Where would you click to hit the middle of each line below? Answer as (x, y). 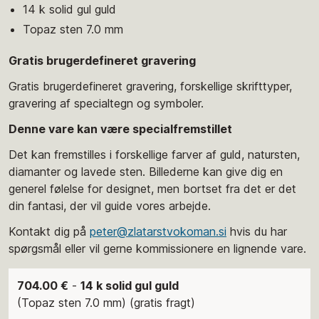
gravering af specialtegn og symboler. (106, 103)
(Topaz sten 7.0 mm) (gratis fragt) (106, 302)
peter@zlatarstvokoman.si (158, 231)
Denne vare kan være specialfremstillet (120, 129)
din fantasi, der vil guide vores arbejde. (110, 205)
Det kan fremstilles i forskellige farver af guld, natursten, (154, 154)
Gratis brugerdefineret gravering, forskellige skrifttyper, (150, 86)
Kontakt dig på (49, 231)
